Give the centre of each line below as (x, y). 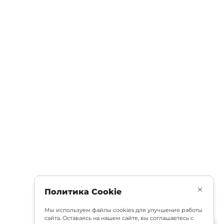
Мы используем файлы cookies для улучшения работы (123, 210)
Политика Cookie (83, 192)
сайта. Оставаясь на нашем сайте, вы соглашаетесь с (119, 218)
